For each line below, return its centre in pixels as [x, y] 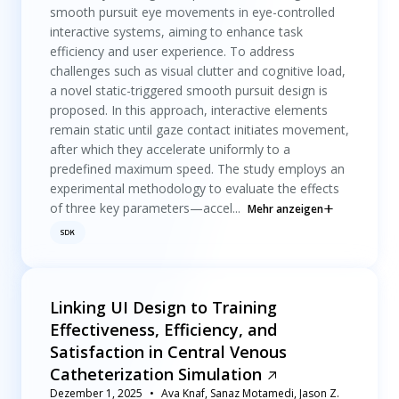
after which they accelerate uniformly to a [170, 149]
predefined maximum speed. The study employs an [197, 169]
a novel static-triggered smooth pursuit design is [189, 90]
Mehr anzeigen [285, 209]
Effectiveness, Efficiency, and [163, 330]
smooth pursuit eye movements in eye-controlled [192, 12]
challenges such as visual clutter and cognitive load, [198, 71]
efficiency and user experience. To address [172, 51]
